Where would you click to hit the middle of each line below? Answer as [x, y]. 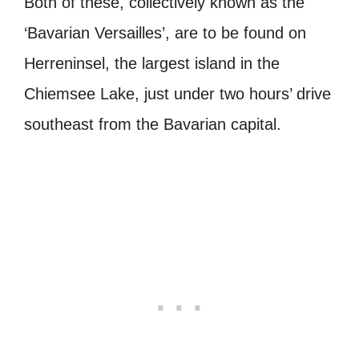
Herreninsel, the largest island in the [152, 64]
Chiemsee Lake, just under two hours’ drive [177, 94]
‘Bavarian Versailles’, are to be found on [165, 33]
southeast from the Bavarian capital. [153, 125]
